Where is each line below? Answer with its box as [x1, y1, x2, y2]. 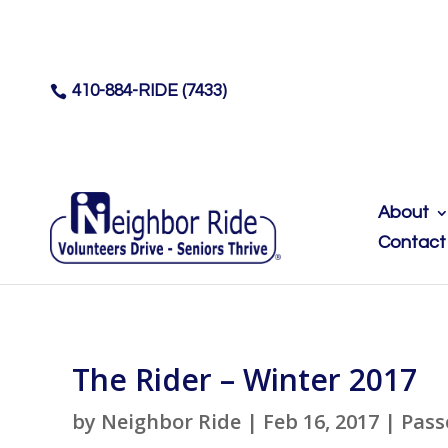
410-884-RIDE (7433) [72, 81, 228, 100]
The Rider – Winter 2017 [72, 359, 417, 401]
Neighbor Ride [101, 408, 241, 436]
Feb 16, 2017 [263, 408, 379, 436]
